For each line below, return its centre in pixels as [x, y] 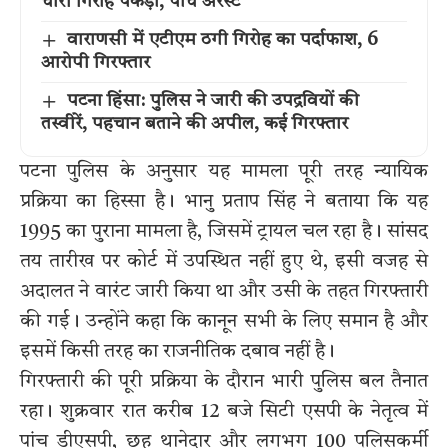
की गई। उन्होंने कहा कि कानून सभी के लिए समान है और [224, 322]
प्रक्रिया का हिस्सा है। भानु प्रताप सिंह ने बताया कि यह [224, 202]
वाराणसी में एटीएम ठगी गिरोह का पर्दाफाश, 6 [222, 40]
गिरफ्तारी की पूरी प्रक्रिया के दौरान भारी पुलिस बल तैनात [224, 382]
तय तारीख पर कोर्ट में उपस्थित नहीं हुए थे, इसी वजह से [224, 262]
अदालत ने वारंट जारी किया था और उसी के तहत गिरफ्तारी [224, 292]
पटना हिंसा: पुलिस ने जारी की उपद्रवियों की [212, 101]
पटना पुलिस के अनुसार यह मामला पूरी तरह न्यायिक [224, 172]
